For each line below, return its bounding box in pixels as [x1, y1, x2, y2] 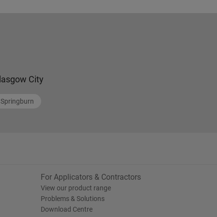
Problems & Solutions [40, 195, 105, 202]
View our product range [40, 184, 111, 192]
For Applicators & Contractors [40, 172, 141, 182]
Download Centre [40, 205, 93, 213]
